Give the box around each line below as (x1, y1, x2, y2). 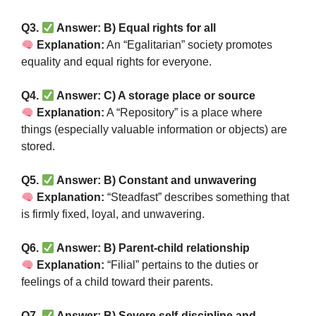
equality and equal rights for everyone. (21, 56, 212, 68)
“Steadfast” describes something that (104, 191, 290, 203)
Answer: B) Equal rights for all (54, 22, 217, 34)
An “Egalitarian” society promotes (104, 39, 273, 51)
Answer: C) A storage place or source (54, 90, 256, 102)
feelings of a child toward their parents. (21, 276, 213, 288)
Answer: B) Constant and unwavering (54, 174, 257, 186)
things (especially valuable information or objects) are (21, 123, 287, 135)
